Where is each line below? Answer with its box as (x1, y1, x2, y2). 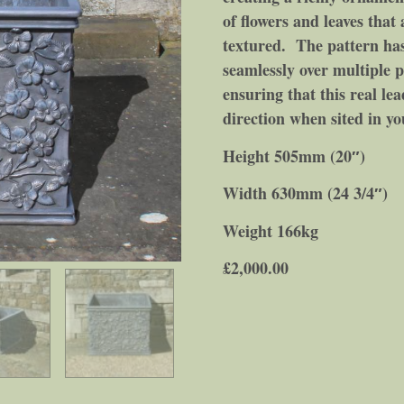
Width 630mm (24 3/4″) (222, 181, 388, 206)
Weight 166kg (222, 218, 318, 243)
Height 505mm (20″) (222, 143, 365, 168)
